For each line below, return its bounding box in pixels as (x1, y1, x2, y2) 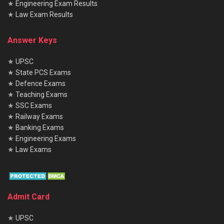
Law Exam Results (15, 10, 73, 18)
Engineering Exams (15, 134, 76, 142)
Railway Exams (15, 112, 63, 120)
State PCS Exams (15, 68, 71, 76)
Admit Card (7, 191, 49, 201)
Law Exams (15, 145, 51, 153)
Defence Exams (15, 79, 65, 87)
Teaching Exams (15, 90, 67, 98)
